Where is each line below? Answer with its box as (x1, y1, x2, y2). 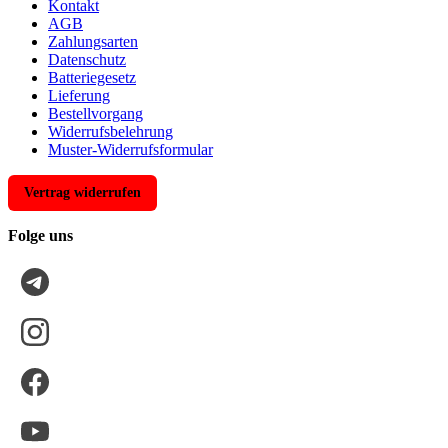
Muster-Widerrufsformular (48, 141, 213, 159)
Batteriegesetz (48, 69, 136, 87)
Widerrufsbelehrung (48, 123, 173, 141)
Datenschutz (48, 51, 126, 69)
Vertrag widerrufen (24, 185, 141, 201)
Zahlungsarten (48, 33, 138, 51)
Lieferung (48, 87, 110, 105)
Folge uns (8, 227, 73, 245)
